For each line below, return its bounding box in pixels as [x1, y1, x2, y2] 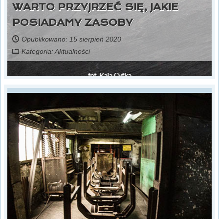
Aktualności [55, 47, 90, 56]
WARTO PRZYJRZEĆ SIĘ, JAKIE [12, 1, 178, 13]
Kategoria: [22, 47, 55, 56]
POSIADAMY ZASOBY [12, 17, 133, 28]
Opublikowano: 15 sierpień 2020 [22, 35, 121, 44]
